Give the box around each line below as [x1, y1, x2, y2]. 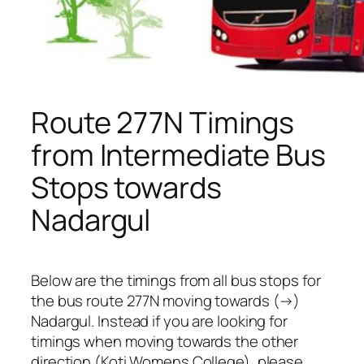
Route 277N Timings [31, 102, 295, 142]
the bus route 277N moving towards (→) [31, 290, 301, 312]
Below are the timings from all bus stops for [31, 270, 321, 292]
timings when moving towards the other [31, 331, 299, 353]
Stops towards [31, 167, 222, 207]
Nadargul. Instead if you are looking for [31, 310, 288, 332]
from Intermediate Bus [31, 134, 326, 175]
